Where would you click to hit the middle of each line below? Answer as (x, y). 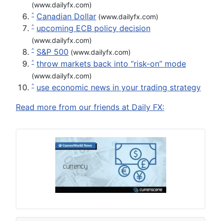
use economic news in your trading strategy (119, 87)
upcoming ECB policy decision (93, 28)
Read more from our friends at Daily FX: (90, 107)
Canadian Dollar (66, 16)
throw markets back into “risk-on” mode (111, 63)
